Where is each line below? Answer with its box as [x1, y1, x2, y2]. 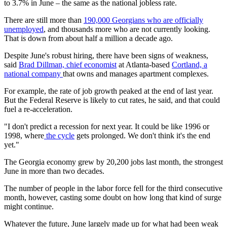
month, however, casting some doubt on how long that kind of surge [4, 193, 221, 202]
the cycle [44, 131, 74, 140]
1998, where [4, 131, 44, 140]
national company [4, 69, 63, 79]
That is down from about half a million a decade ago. [4, 34, 173, 43]
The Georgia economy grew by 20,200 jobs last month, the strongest [4, 158, 223, 167]
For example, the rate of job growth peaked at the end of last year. [4, 87, 213, 96]
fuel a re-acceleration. [4, 105, 72, 114]
